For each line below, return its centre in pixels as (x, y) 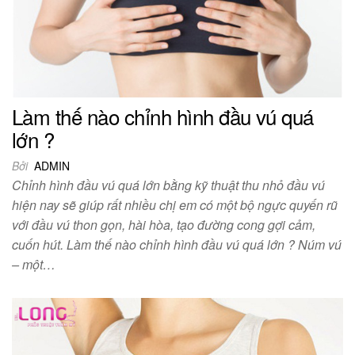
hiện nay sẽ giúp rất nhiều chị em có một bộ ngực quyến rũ (175, 204)
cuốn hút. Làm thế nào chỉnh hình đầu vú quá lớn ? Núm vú (177, 244)
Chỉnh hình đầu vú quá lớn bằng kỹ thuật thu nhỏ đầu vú (168, 185)
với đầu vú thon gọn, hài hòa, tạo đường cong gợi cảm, (164, 224)
